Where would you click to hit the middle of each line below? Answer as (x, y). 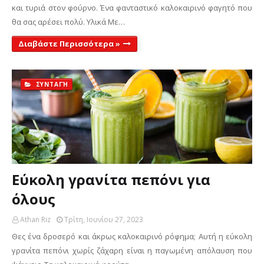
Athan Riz (35, 220)
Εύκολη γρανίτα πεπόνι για (111, 179)
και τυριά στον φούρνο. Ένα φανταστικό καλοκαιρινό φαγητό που (132, 8)
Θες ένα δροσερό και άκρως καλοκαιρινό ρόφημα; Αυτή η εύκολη (132, 236)
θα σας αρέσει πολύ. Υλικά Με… (68, 22)
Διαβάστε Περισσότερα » (69, 44)
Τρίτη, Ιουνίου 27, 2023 (104, 220)
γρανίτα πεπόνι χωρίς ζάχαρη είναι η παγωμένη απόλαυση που (132, 250)
